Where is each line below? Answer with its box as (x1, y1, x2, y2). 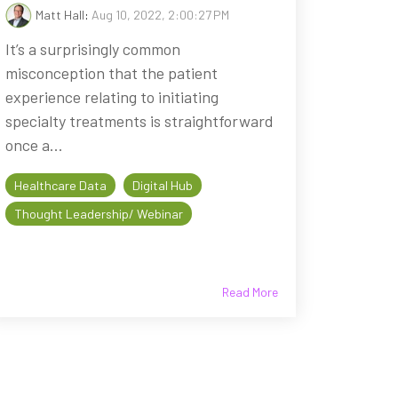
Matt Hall (35, 6, 84, 22)
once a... (4, 134, 63, 155)
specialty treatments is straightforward (4, 110, 274, 131)
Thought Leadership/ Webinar (13, 205, 183, 221)
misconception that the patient (4, 62, 218, 83)
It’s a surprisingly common (4, 38, 180, 59)
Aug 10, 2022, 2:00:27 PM (91, 6, 229, 22)
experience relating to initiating (4, 86, 219, 107)
